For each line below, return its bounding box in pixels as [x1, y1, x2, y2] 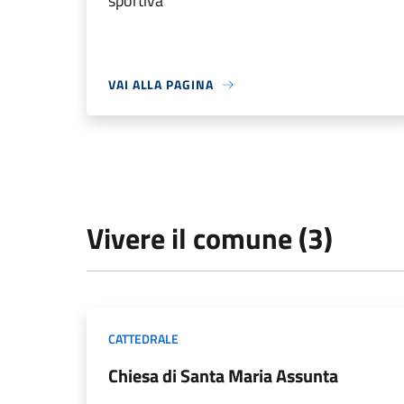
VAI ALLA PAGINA [108, 75, 214, 95]
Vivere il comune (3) [87, 216, 333, 261]
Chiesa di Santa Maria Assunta [108, 362, 338, 390]
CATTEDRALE [108, 329, 179, 349]
